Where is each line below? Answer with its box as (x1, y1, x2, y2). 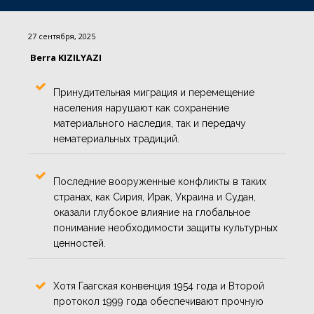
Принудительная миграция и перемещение (53, 87, 254, 99)
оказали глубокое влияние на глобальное (53, 207, 250, 219)
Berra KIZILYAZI (30, 51, 102, 64)
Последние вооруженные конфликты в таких (53, 176, 266, 188)
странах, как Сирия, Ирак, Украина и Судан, (53, 191, 256, 203)
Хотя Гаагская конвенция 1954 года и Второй (53, 280, 264, 292)
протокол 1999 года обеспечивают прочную (53, 296, 264, 308)
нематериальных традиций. (53, 133, 179, 145)
